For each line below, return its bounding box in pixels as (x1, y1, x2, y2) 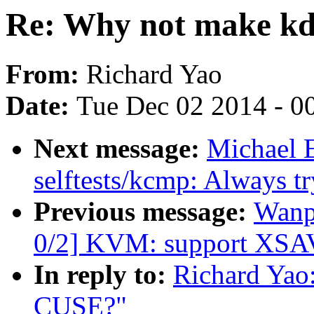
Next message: (34, 133, 207, 164)
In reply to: (34, 259, 173, 290)
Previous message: (34, 196, 254, 227)
